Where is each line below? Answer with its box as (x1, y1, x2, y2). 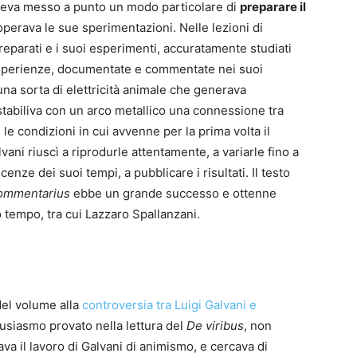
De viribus (186, 318, 244, 334)
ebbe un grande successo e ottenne (73, 186, 277, 202)
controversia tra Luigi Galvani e (82, 297, 257, 313)
